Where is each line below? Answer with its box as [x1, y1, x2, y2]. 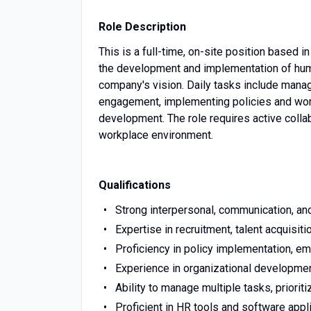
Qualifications [99, 178, 171, 192]
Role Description [99, 20, 186, 33]
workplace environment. [99, 128, 213, 142]
